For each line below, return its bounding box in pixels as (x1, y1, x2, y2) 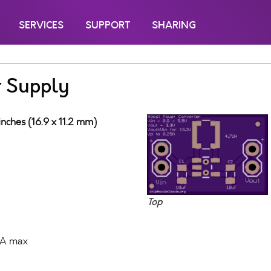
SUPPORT (85, 18, 130, 32)
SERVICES (19, 18, 64, 32)
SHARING (152, 18, 196, 32)
